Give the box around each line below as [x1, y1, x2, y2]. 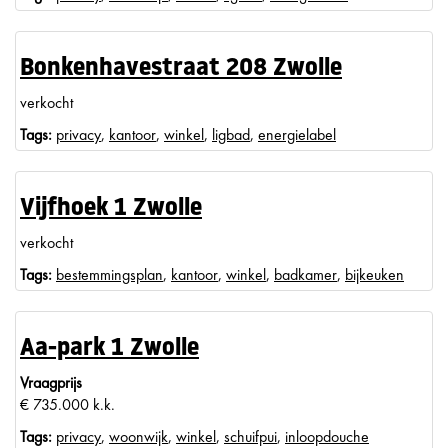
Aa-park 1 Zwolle [20, 337, 199, 361]
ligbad [212, 124, 250, 145]
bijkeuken [345, 264, 404, 285]
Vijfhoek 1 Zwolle [20, 197, 202, 221]
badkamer [274, 264, 337, 285]
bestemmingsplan [56, 264, 163, 285]
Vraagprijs [20, 372, 82, 393]
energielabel [258, 124, 336, 145]
